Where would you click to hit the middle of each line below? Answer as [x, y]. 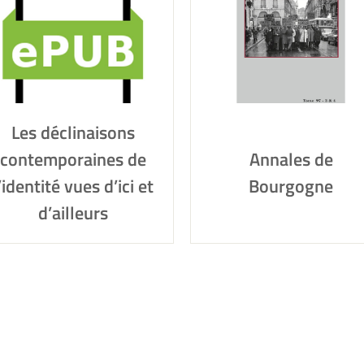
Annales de [291, 159]
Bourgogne [291, 186]
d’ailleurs [73, 213]
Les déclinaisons [73, 132]
